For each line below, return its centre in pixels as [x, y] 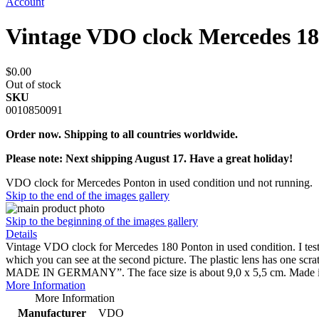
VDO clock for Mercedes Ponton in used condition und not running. [159, 182]
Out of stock [33, 84]
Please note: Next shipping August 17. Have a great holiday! [149, 158]
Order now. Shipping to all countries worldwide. [122, 134]
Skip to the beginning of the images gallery [102, 221]
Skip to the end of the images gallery [88, 195]
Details [21, 234]
